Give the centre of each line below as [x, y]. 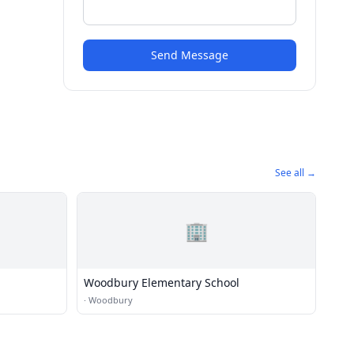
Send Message [190, 55]
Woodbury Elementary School [162, 282]
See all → [296, 173]
